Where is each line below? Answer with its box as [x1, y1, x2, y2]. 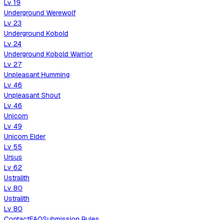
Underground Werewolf [4, 8, 76, 17]
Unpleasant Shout [4, 90, 60, 100]
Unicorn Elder [4, 132, 46, 141]
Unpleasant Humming [4, 70, 70, 79]
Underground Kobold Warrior [4, 49, 93, 58]
